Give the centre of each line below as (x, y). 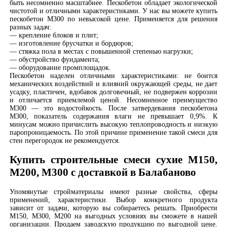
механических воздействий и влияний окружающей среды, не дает (113, 84)
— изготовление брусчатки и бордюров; (71, 43)
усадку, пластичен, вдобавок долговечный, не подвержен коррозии (113, 92)
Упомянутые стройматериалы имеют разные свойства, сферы (113, 192)
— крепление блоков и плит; (54, 35)
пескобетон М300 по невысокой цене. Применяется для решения (113, 19)
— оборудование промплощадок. (60, 67)
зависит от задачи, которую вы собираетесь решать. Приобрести (113, 208)
